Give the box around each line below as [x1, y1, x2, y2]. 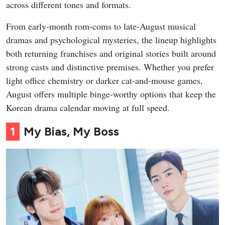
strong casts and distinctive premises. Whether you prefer [6, 61, 214, 73]
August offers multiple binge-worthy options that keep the [6, 88, 216, 100]
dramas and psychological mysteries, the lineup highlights [6, 34, 216, 46]
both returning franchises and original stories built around [6, 47, 216, 60]
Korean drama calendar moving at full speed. [6, 101, 170, 114]
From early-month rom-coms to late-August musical [6, 20, 196, 33]
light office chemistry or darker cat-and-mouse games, [6, 74, 203, 87]
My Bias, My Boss [24, 124, 119, 139]
